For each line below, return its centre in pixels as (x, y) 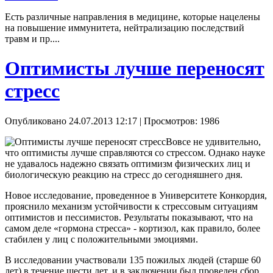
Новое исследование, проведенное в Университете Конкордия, (136, 195)
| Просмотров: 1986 (178, 121)
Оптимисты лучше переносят (135, 69)
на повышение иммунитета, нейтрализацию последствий (125, 27)
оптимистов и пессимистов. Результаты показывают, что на (129, 217)
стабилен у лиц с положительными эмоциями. (101, 239)
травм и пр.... (32, 38)
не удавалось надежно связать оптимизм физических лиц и (128, 163)
